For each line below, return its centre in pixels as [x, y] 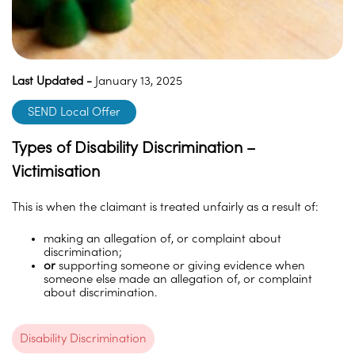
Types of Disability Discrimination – [134, 147]
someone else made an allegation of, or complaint [178, 279]
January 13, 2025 [137, 81]
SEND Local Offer [74, 112]
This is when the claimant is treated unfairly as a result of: [165, 207]
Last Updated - [52, 81]
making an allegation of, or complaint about [162, 239]
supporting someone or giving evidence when [180, 265]
